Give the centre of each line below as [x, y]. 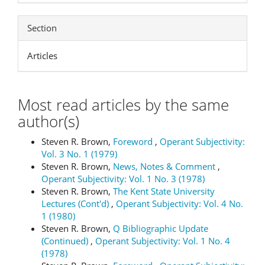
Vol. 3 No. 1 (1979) [79, 154]
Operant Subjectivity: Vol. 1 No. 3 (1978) [123, 179]
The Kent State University [164, 191]
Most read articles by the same [123, 104]
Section [42, 28]
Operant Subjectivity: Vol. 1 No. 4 [163, 241]
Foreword [134, 141]
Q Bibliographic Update [161, 228]
